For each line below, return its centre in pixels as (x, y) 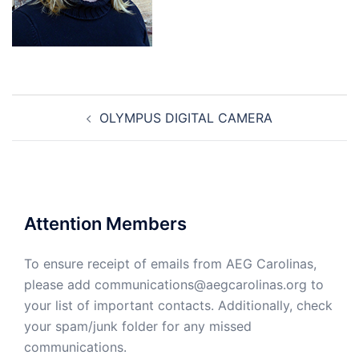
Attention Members (105, 224)
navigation (61, 127)
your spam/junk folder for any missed (138, 326)
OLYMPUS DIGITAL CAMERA (186, 118)
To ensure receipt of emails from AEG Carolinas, (170, 264)
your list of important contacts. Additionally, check (178, 305)
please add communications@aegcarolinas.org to (174, 284)
